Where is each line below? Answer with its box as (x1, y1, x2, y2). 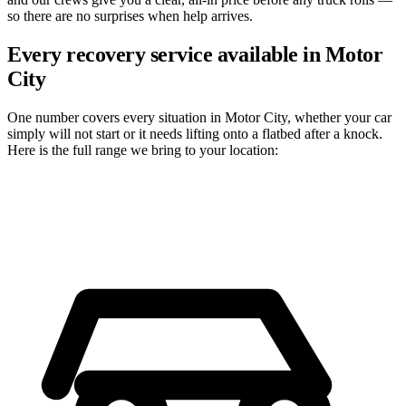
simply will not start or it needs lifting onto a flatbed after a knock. (7, 126, 382, 142)
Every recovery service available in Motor (7, 43, 383, 67)
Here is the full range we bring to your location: (7, 142, 278, 159)
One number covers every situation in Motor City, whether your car (7, 110, 391, 126)
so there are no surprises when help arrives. (7, 8, 253, 24)
